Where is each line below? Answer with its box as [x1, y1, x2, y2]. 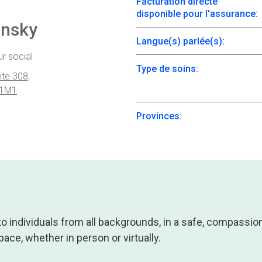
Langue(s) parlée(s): [136, 35, 225, 47]
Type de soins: [136, 63, 199, 74]
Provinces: [136, 110, 182, 122]
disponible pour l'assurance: [136, 8, 258, 19]
